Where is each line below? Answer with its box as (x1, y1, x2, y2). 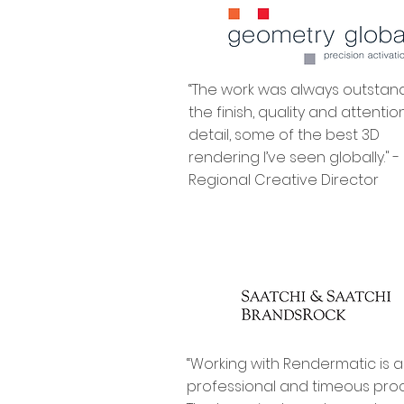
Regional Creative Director (188, 170, 379, 190)
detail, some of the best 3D (188, 124, 380, 145)
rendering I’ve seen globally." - (188, 147, 399, 168)
